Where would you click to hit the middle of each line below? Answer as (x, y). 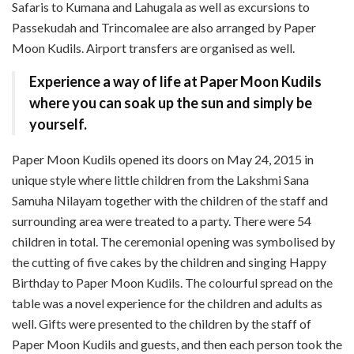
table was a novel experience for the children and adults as (167, 303)
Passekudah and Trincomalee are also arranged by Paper (164, 27)
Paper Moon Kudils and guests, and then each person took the (177, 344)
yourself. (58, 124)
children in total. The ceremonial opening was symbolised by (173, 241)
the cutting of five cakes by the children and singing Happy (169, 262)
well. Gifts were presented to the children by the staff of (162, 323)
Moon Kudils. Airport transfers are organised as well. (153, 47)
